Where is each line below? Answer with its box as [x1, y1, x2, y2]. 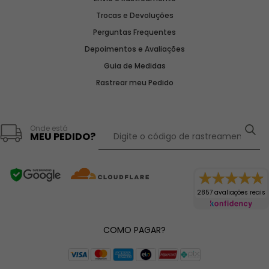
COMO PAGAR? [103, 224, 166, 237]
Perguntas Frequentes [93, 27, 176, 38]
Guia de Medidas [103, 61, 166, 71]
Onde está [30, 123, 68, 134]
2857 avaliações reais [197, 188, 265, 198]
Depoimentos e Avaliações [84, 44, 185, 55]
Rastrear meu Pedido [95, 77, 174, 88]
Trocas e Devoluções [95, 10, 174, 21]
